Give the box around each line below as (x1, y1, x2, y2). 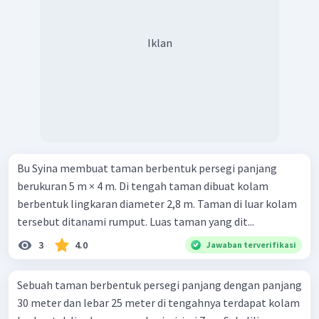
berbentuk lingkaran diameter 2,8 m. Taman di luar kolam (17, 196, 297, 211)
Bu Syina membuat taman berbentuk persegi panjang (17, 160, 277, 175)
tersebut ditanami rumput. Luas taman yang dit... (17, 214, 254, 229)
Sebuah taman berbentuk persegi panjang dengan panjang (17, 277, 302, 292)
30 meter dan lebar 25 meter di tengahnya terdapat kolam (17, 295, 300, 310)
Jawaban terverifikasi (206, 239, 296, 250)
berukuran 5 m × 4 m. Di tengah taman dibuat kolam (17, 178, 268, 193)
